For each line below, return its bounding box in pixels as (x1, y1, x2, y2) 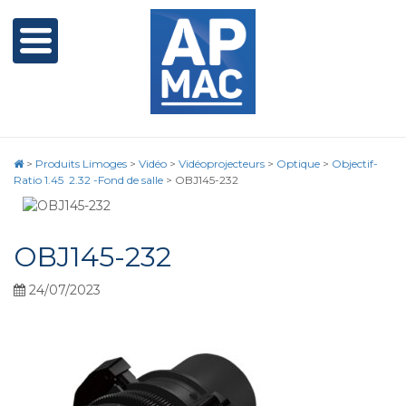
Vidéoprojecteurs (179, 157, 265, 170)
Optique (276, 157, 320, 170)
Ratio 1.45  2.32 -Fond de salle (14, 173, 163, 187)
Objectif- (332, 157, 378, 170)
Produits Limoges (35, 157, 127, 170)
